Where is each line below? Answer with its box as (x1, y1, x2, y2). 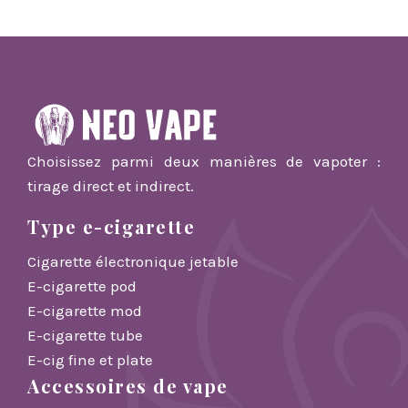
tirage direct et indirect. (27, 176, 194, 195)
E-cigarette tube (27, 325, 143, 344)
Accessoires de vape (27, 372, 229, 398)
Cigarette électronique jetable (27, 251, 239, 270)
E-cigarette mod (27, 301, 142, 320)
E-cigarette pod (27, 276, 137, 295)
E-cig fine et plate (27, 350, 153, 369)
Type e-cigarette (27, 213, 195, 239)
